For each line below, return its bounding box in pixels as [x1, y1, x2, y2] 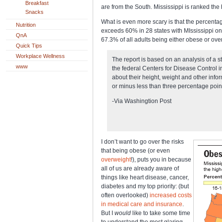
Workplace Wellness [16, 53, 65, 59]
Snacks [25, 9, 44, 15]
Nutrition [16, 22, 36, 28]
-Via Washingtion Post [112, 97, 171, 105]
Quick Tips [16, 43, 42, 49]
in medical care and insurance [101, 200, 182, 208]
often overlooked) [101, 191, 150, 199]
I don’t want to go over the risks [101, 138, 184, 145]
